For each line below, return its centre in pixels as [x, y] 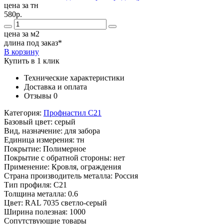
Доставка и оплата [55, 87]
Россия [126, 176]
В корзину [21, 52]
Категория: [24, 113]
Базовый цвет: [29, 122]
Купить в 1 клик [32, 61]
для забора [82, 131]
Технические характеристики [74, 78]
